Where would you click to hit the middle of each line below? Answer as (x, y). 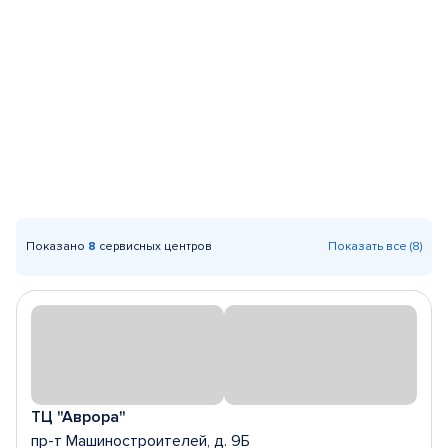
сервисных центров (154, 246)
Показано (57, 246)
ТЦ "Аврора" (78, 417)
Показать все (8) (375, 246)
